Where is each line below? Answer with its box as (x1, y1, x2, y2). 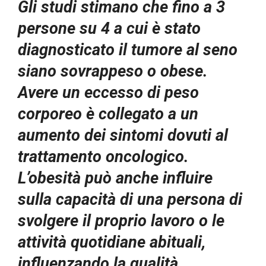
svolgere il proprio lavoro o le (18, 211, 224, 230)
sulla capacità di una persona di (18, 189, 242, 209)
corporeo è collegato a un (18, 104, 198, 123)
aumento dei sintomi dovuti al (18, 125, 228, 145)
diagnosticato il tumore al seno (18, 40, 237, 59)
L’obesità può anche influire (18, 168, 213, 188)
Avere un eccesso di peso (18, 83, 199, 102)
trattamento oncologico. (18, 147, 189, 166)
